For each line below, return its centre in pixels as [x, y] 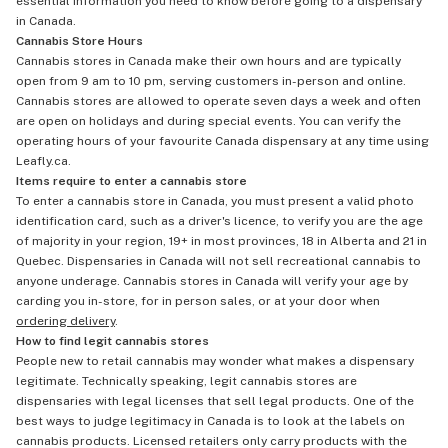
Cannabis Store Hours [79, 40]
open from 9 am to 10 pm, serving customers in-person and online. [211, 80]
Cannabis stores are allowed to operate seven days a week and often [218, 100]
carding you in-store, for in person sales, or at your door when [198, 300]
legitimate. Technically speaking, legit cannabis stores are [186, 380]
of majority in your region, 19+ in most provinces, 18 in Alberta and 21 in [221, 240]
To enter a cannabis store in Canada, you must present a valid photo [215, 200]
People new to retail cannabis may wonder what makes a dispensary [215, 360]
